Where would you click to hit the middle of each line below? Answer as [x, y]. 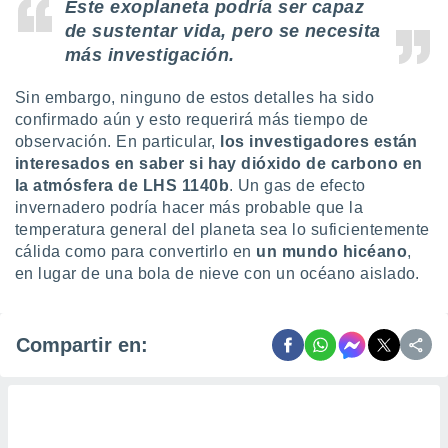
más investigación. [150, 55]
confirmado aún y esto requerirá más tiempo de [192, 119]
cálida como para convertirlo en [136, 251]
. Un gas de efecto [297, 185]
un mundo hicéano [332, 251]
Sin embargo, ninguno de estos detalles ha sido [195, 97]
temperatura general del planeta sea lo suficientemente [222, 229]
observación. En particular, [115, 141]
